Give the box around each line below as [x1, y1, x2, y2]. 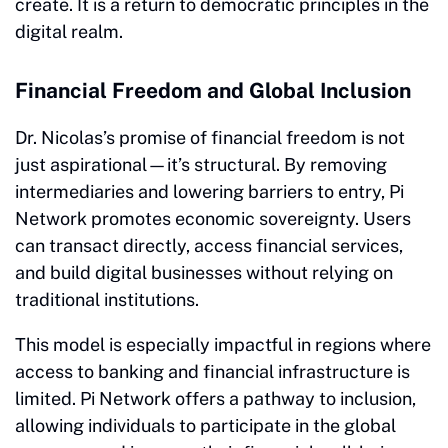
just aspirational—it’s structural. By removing [15, 153, 387, 175]
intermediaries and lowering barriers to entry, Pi [15, 180, 404, 202]
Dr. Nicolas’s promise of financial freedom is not [15, 126, 405, 148]
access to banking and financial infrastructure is [15, 360, 410, 382]
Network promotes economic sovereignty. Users [15, 207, 411, 229]
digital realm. [15, 20, 123, 42]
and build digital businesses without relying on [15, 261, 393, 283]
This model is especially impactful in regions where [15, 333, 431, 355]
